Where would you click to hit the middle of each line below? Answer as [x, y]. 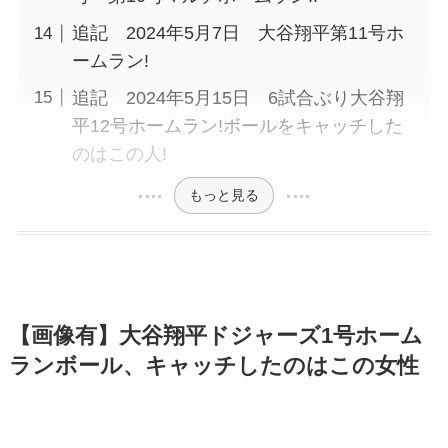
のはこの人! [119, 153]
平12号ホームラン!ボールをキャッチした [237, 125]
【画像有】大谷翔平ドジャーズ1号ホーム [215, 336]
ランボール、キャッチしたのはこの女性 [213, 366]
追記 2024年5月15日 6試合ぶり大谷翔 [237, 97]
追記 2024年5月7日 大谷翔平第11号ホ [237, 33]
